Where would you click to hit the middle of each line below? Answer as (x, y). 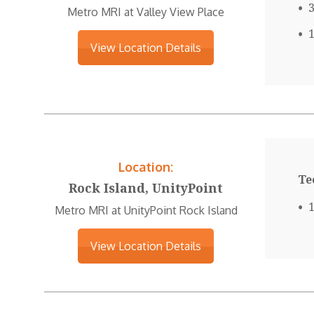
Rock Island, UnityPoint (146, 187)
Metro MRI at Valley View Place (146, 12)
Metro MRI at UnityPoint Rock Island (146, 211)
